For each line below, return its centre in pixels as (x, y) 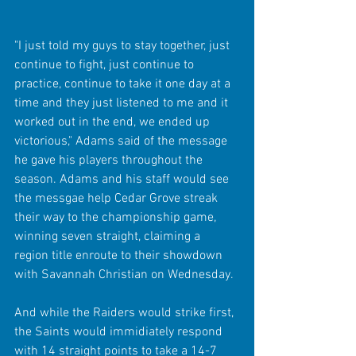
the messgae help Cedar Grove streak (118, 198)
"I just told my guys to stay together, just (124, 46)
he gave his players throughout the (110, 160)
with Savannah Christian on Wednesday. (124, 275)
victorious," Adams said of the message (122, 141)
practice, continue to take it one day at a (124, 84)
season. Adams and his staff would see (123, 179)
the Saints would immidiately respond (120, 332)
